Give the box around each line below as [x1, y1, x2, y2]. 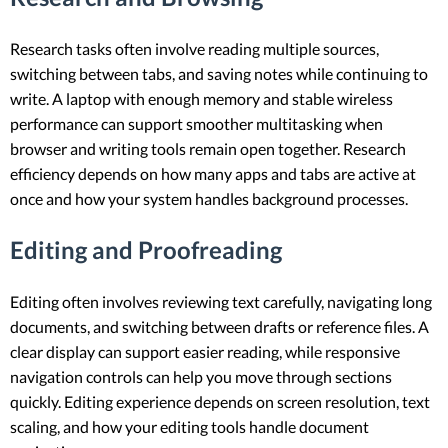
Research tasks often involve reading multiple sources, [10, 39, 379, 58]
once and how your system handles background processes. [10, 189, 408, 208]
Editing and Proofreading [10, 234, 282, 264]
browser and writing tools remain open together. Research [10, 139, 406, 158]
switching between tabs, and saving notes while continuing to [10, 64, 428, 83]
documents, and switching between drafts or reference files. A [10, 316, 429, 336]
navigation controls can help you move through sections [10, 366, 392, 386]
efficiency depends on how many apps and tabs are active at [10, 164, 416, 183]
